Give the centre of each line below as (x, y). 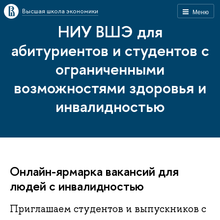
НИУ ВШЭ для (110, 31)
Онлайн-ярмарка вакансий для (94, 171)
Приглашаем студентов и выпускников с (108, 209)
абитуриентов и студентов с (110, 50)
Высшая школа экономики (60, 11)
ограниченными (110, 69)
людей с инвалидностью (77, 186)
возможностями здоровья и (110, 87)
